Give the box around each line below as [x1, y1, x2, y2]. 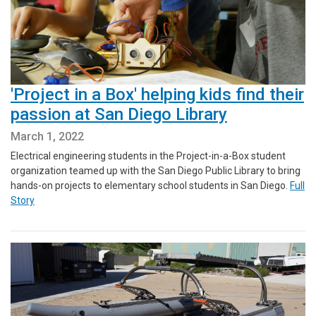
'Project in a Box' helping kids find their [11, 85, 304, 105]
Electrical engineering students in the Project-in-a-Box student [11, 150, 286, 162]
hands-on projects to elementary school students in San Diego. [11, 180, 290, 192]
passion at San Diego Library [11, 104, 227, 125]
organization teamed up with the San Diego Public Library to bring [11, 165, 300, 177]
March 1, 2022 [11, 130, 84, 144]
